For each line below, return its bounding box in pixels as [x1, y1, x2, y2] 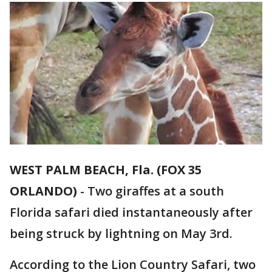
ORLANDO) [10, 183, 77, 200]
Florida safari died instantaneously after [10, 204, 253, 221]
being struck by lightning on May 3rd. [10, 225, 233, 242]
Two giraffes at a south [87, 183, 224, 200]
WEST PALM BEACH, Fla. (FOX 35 [10, 161, 202, 178]
